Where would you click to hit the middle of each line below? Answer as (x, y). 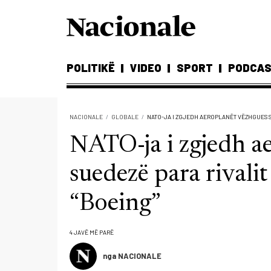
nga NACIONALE (132, 256)
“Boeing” (115, 204)
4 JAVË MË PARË (92, 232)
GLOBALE (125, 116)
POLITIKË (91, 68)
